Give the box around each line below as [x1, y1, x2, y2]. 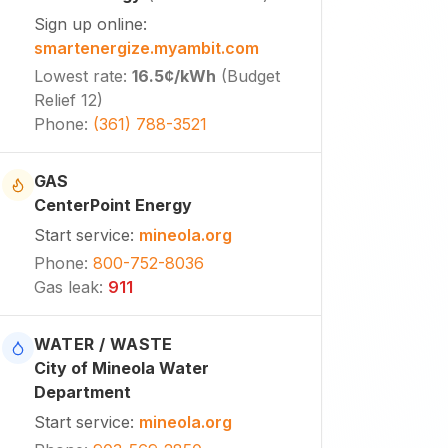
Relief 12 [33, 90, 97, 110]
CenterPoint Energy [33, 195, 192, 215]
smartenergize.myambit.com [33, 38, 259, 58]
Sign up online [33, 14, 143, 34]
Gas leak [33, 277, 99, 297]
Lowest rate [33, 66, 123, 86]
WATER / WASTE [33, 334, 173, 354]
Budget [226, 66, 280, 86]
